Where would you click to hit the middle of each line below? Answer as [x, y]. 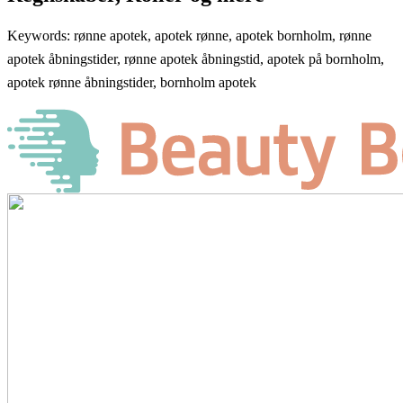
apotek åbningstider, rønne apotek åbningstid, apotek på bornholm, [196, 59]
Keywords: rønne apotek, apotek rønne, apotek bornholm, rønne [189, 36]
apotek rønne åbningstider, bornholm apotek [132, 83]
